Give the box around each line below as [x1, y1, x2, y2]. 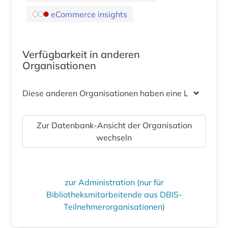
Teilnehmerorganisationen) [63, 201, 165, 212]
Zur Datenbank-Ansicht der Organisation [36, 120, 192, 130]
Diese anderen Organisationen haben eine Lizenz [22, 88, 208, 98]
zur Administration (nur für [64, 177, 164, 187]
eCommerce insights [51, 9, 127, 19]
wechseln [96, 132, 132, 142]
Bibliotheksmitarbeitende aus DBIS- [46, 189, 182, 199]
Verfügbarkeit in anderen [22, 47, 140, 61]
